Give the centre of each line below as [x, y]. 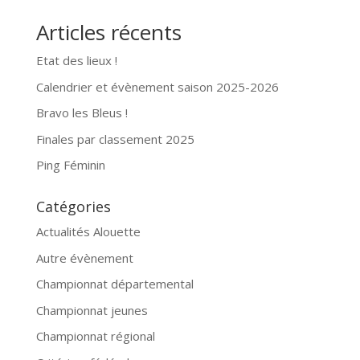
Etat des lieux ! [76, 60]
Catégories [73, 207]
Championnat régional [95, 336]
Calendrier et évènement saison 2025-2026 [157, 86]
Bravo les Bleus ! [82, 112]
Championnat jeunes [92, 310]
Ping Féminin [70, 165]
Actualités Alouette [88, 231]
